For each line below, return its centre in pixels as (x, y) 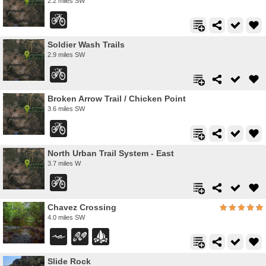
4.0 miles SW (66, 217)
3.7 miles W (64, 163)
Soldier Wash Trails (86, 45)
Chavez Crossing (82, 207)
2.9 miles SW (66, 55)
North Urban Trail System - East (111, 153)
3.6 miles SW (66, 109)
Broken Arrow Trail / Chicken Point (117, 99)
